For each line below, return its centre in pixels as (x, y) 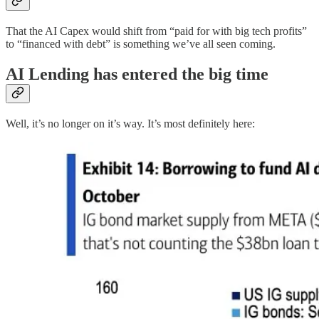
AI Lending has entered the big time (137, 74)
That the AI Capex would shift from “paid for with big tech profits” (156, 31)
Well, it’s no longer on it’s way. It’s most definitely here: (130, 124)
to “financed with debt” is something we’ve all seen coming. (141, 44)
